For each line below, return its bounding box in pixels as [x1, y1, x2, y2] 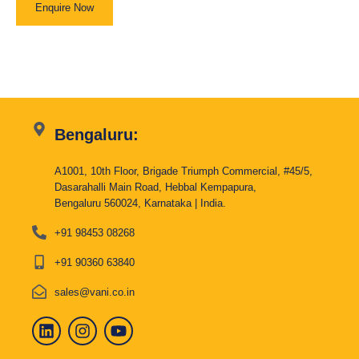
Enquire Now [35, 2, 94, 14]
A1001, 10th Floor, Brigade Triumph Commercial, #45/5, [54, 165, 313, 177]
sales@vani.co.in [54, 286, 135, 298]
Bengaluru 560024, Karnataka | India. [54, 197, 226, 209]
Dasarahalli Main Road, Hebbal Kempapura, [54, 181, 256, 193]
